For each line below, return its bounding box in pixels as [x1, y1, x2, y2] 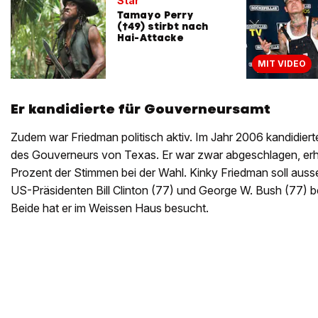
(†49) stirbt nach [117, 19, 208, 33]
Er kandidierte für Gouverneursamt [11, 99, 270, 118]
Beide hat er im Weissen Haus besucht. [11, 200, 209, 215]
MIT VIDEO [258, 57, 306, 69]
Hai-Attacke [117, 31, 183, 44]
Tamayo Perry [117, 8, 194, 21]
